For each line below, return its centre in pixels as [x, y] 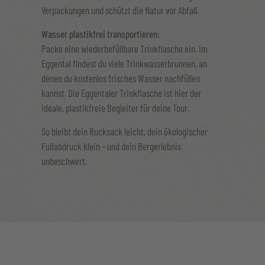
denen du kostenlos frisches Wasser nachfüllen [121, 78]
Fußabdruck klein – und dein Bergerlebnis [111, 146]
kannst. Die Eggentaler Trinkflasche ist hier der [121, 93]
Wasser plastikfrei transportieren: [101, 34]
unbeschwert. [64, 161]
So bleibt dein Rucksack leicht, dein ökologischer [125, 132]
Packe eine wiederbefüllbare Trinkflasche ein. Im [125, 49]
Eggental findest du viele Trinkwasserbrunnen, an [124, 64]
